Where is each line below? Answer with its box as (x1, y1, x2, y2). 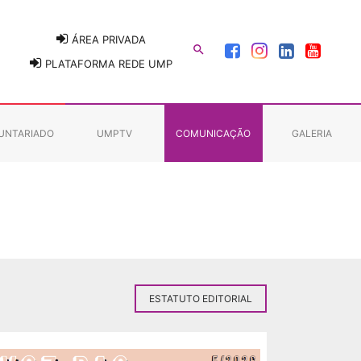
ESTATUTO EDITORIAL (149, 293, 252, 305)
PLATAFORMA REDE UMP (42, 56, 172, 70)
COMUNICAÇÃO (176, 127, 251, 139)
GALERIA (291, 127, 332, 139)
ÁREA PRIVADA (68, 33, 146, 46)
